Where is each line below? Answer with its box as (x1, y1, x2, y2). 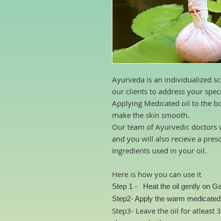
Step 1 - (112, 182, 141, 190)
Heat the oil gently (141, 182, 202, 190)
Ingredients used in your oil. (112, 146, 207, 155)
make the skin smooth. (112, 110, 191, 120)
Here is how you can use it (112, 169, 203, 179)
